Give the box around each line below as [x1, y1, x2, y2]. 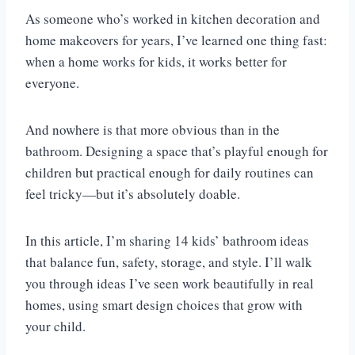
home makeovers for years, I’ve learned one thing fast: [25, 31, 327, 50]
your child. [25, 317, 90, 336]
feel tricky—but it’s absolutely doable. [25, 185, 240, 204]
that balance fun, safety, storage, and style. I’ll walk [25, 253, 312, 272]
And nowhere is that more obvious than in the [25, 120, 280, 139]
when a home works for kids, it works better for [25, 52, 287, 71]
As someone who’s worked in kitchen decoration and [25, 10, 320, 29]
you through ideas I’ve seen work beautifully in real [25, 274, 314, 293]
